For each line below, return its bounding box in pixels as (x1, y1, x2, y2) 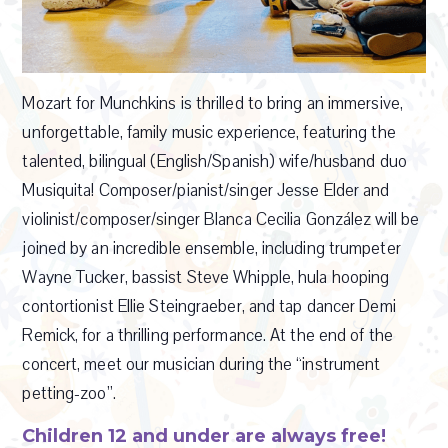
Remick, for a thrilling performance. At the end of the (22, 323, 393, 347)
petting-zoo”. (22, 381, 116, 405)
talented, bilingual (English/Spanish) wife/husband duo (22, 149, 407, 173)
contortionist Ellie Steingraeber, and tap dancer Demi (22, 294, 396, 318)
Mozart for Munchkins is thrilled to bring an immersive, (22, 91, 403, 115)
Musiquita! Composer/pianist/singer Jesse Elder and (22, 178, 390, 202)
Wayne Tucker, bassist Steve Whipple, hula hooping (22, 265, 390, 289)
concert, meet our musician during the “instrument (22, 352, 381, 376)
